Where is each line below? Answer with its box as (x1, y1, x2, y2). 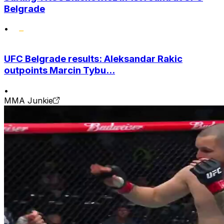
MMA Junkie (4, 95, 53, 105)
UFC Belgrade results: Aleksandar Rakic (4, 53, 182, 64)
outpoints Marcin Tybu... (4, 64, 115, 76)
